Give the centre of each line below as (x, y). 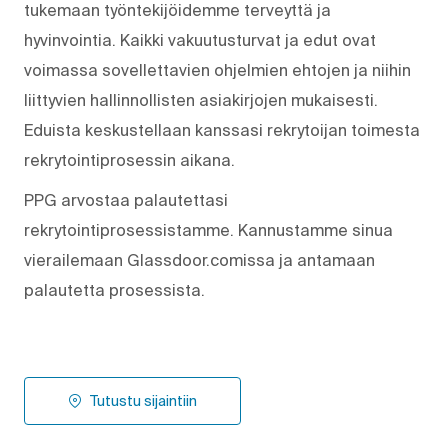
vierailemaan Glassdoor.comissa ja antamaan (199, 259)
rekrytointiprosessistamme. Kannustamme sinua (208, 229)
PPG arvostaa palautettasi (126, 199)
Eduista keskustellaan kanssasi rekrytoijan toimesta (222, 129)
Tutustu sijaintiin (143, 400)
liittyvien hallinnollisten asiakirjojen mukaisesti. (201, 99)
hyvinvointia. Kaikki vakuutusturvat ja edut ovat (200, 39)
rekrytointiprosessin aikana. (129, 159)
